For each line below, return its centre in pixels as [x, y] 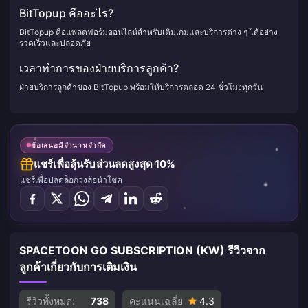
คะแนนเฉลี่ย [156, 300]
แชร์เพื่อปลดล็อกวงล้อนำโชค [71, 179]
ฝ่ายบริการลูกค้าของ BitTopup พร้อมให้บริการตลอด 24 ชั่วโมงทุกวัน [141, 87]
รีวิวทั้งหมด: [51, 300]
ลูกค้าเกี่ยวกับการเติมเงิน [78, 266]
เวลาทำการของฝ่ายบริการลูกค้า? [99, 68]
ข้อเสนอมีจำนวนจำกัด [69, 145]
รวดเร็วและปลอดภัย [55, 43]
